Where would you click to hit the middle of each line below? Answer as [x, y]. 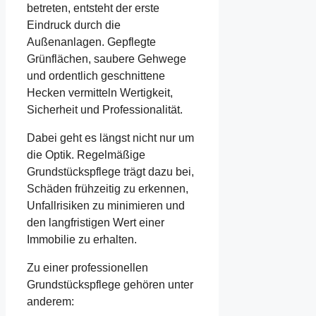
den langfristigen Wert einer [96, 222]
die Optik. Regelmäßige [86, 154]
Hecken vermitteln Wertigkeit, [100, 92]
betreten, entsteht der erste [93, 8]
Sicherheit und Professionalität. [105, 109]
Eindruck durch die [74, 25]
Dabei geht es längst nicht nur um [110, 138]
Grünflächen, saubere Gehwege [107, 59]
